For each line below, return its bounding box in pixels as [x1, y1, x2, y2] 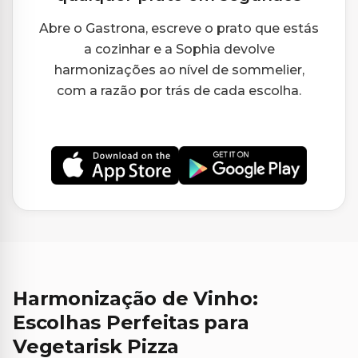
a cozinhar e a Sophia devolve [83, 42, 275, 58]
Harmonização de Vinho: [13, 286, 258, 310]
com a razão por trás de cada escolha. [57, 83, 301, 99]
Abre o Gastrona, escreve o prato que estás [39, 21, 319, 37]
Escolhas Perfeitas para [13, 310, 249, 334]
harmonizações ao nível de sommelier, [54, 62, 304, 78]
